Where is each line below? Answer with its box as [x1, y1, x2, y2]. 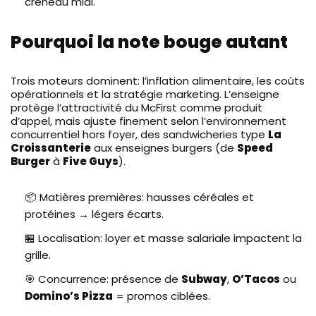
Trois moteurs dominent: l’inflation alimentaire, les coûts [11, 73, 305, 88]
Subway [181, 271, 227, 286]
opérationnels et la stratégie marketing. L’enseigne [11, 86, 279, 102]
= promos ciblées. [113, 288, 210, 303]
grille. [25, 247, 51, 262]
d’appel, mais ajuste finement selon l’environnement [11, 113, 286, 128]
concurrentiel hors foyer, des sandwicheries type [11, 126, 268, 142]
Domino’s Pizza [25, 288, 113, 303]
